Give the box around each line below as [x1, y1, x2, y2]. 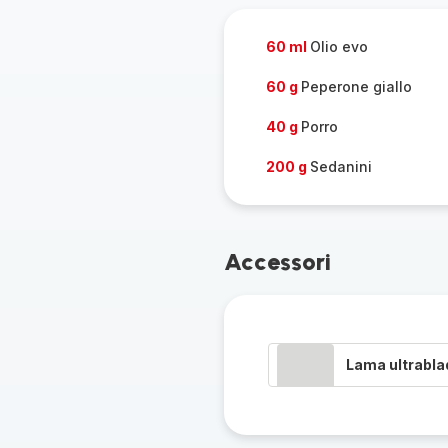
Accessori [223, 247, 331, 276]
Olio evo [309, 38, 368, 55]
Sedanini [309, 158, 372, 175]
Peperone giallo [300, 78, 412, 95]
